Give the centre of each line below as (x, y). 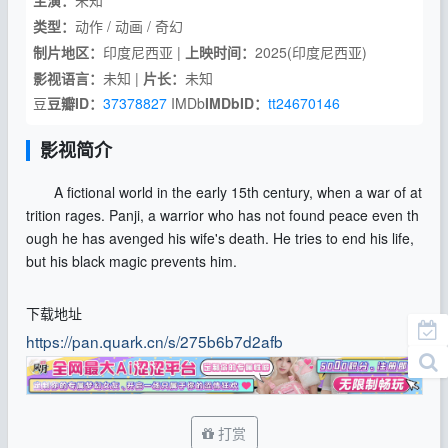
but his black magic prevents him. (131, 261)
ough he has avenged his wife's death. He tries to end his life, (219, 238)
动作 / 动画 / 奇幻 (128, 25)
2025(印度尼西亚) (310, 51)
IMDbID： (236, 103)
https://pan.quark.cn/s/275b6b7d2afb (154, 340)
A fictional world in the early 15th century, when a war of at (223, 192)
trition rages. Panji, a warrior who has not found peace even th (222, 215)
